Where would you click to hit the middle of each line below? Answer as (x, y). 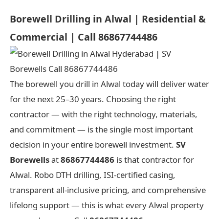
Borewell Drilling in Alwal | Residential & (108, 19)
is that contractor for (154, 159)
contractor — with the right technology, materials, (104, 114)
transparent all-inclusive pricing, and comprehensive (108, 190)
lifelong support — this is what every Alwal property (107, 205)
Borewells (30, 159)
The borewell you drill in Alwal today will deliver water (109, 84)
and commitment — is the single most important (101, 129)
